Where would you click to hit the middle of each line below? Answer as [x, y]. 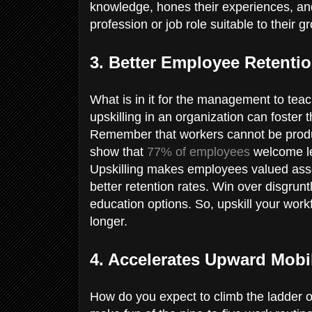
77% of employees [198, 151]
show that [118, 151]
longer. [110, 221]
